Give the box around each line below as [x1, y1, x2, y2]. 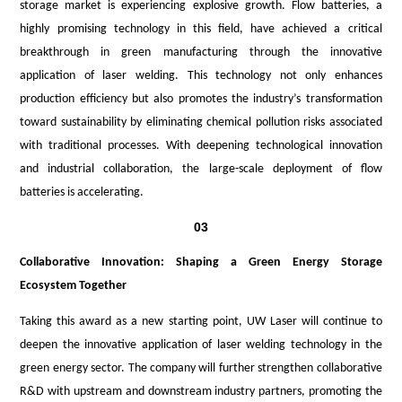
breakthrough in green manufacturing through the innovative [20, 45, 382, 59]
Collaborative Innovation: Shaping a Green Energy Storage [20, 255, 382, 269]
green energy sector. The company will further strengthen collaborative [20, 361, 382, 375]
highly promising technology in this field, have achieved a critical [20, 22, 382, 36]
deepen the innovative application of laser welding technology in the [20, 337, 382, 352]
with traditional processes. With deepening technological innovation [20, 138, 382, 153]
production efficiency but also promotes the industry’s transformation [20, 92, 382, 106]
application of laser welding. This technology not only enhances [20, 68, 382, 83]
